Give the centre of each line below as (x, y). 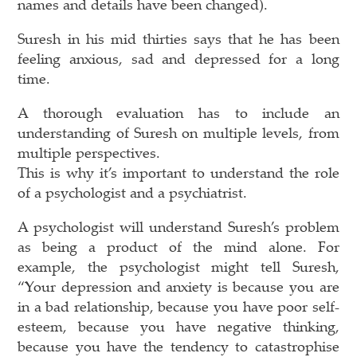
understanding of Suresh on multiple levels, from (178, 132)
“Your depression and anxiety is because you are (178, 286)
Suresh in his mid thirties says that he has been (178, 38)
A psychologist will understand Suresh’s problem (178, 226)
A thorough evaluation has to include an (178, 112)
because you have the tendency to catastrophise (178, 345)
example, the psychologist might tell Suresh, (178, 266)
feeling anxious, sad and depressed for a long (178, 58)
